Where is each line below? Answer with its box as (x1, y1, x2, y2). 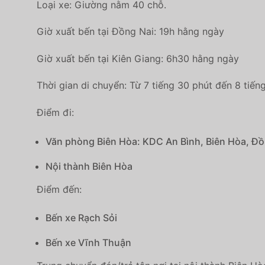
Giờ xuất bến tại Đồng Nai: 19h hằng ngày (37, 25, 224, 38)
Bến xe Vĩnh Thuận (46, 237, 131, 249)
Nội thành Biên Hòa (46, 160, 132, 172)
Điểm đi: (37, 106, 74, 118)
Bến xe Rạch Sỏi (46, 212, 117, 224)
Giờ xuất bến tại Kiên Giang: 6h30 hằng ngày (37, 52, 239, 64)
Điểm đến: (37, 183, 82, 195)
